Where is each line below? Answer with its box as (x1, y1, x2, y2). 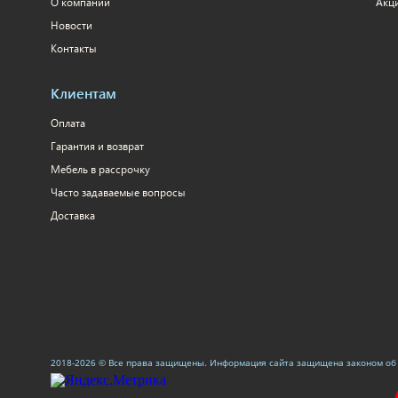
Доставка (51, 209, 95, 222)
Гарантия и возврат (51, 139, 144, 153)
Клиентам (51, 84, 116, 102)
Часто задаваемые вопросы (51, 186, 186, 199)
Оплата (51, 116, 85, 130)
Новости (51, 19, 92, 32)
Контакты (51, 42, 97, 55)
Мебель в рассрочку (51, 163, 150, 176)
